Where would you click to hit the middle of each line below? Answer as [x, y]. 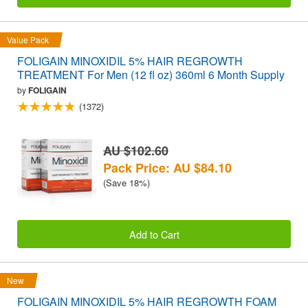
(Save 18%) [126, 183]
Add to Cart [154, 234]
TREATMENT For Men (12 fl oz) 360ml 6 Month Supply [151, 75]
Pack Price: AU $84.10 [167, 168]
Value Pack [28, 40]
